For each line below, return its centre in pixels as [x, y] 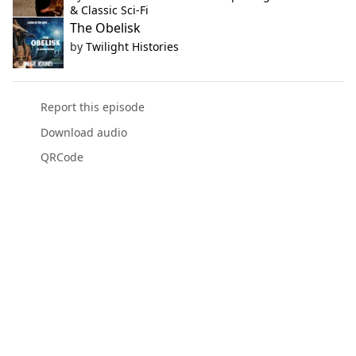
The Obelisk [105, 28]
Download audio [83, 132]
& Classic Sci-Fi [109, 10]
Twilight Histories [132, 47]
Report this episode [92, 107]
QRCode [62, 157]
